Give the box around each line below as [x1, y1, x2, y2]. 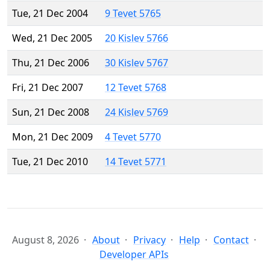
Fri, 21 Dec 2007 [12, 81, 83, 95]
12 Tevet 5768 [105, 81, 166, 95]
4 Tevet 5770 [105, 130, 161, 144]
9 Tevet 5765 [105, 7, 161, 20]
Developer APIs [99, 248, 169, 262]
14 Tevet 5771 [105, 155, 166, 169]
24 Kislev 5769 [105, 105, 168, 119]
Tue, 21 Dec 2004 [12, 7, 88, 20]
